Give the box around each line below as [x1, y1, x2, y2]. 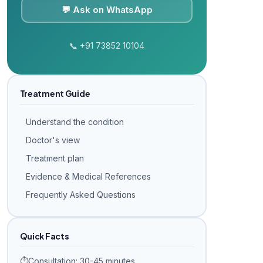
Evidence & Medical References [25, 171, 151, 181]
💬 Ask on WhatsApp [61, 4, 153, 15]
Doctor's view [25, 134, 80, 145]
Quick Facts [19, 230, 69, 241]
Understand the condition [25, 116, 124, 127]
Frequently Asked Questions [25, 189, 136, 200]
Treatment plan [25, 153, 84, 163]
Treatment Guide [19, 87, 90, 99]
